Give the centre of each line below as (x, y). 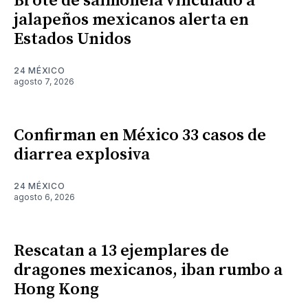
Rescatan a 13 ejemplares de (121, 251)
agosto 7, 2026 (44, 81)
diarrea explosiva (82, 154)
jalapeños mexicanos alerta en (131, 20)
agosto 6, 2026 (44, 197)
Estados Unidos (73, 39)
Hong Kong (56, 289)
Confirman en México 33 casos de (140, 135)
